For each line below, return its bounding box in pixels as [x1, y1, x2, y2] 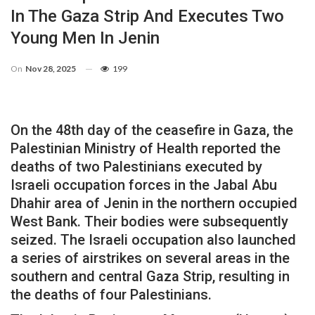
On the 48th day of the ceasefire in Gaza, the [11, 121, 293, 139]
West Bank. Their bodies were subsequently [11, 212, 288, 230]
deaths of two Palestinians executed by [11, 157, 262, 175]
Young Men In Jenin [11, 27, 160, 48]
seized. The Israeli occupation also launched [11, 231, 296, 248]
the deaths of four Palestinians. [11, 285, 212, 303]
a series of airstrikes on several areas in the [11, 249, 290, 266]
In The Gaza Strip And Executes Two [11, 6, 284, 26]
